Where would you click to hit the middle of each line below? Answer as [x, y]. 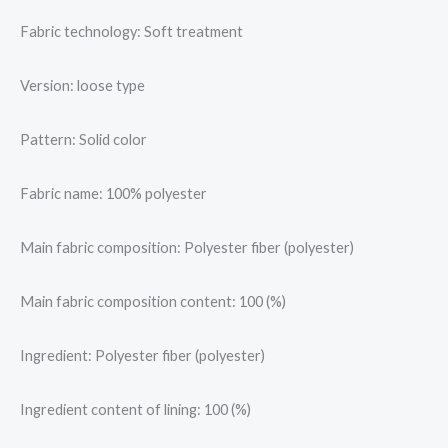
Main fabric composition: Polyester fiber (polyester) [187, 248]
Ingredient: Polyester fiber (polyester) [142, 356]
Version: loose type [82, 86]
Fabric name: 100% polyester [113, 194]
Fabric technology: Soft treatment [131, 32]
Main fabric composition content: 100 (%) [153, 302]
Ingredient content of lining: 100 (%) [135, 410]
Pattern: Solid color [83, 140]
